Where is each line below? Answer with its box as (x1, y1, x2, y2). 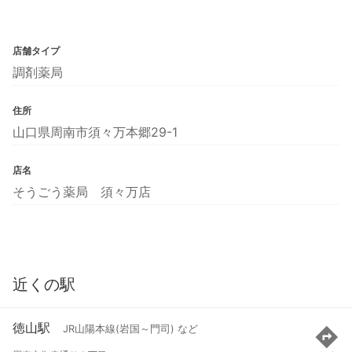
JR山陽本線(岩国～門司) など (63, 323, 198, 335)
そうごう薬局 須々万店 (13, 183, 151, 200)
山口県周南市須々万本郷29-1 (13, 123, 178, 140)
